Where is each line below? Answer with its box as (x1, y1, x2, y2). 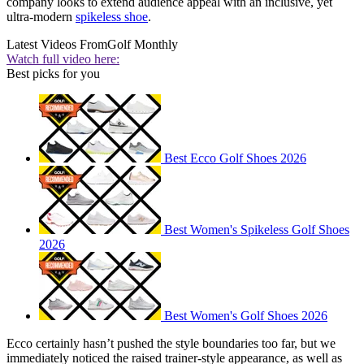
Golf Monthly (107, 37, 178, 52)
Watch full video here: (6, 52, 119, 67)
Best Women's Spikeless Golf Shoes (164, 223, 349, 237)
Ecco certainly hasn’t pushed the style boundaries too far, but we (6, 336, 336, 351)
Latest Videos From (6, 37, 107, 52)
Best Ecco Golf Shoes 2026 (164, 151, 306, 166)
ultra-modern (6, 10, 76, 24)
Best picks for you (6, 67, 100, 81)
